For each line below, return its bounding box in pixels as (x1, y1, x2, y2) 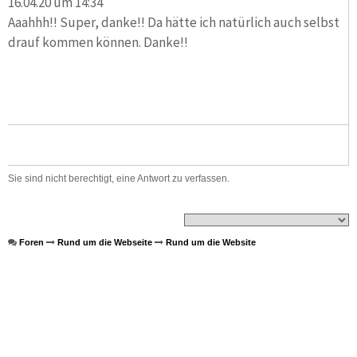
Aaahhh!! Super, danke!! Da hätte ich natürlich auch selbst (8, 13, 339, 31)
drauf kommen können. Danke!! (8, 33, 188, 51)
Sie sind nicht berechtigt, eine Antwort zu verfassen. (8, 173, 229, 185)
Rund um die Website (166, 237, 256, 248)
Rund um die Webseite (57, 237, 152, 248)
